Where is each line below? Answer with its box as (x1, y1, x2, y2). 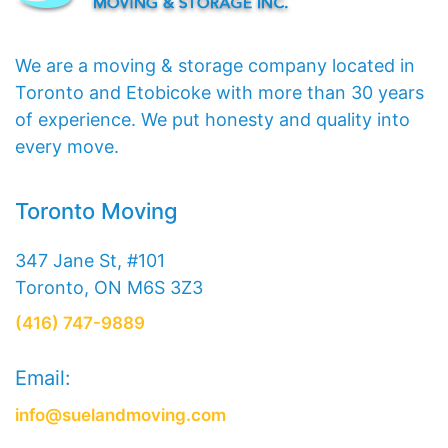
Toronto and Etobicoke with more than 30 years (15, 82, 424, 103)
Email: (15, 366, 71, 390)
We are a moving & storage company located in (15, 55, 415, 76)
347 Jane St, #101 (15, 250, 165, 271)
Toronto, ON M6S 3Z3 (15, 277, 203, 298)
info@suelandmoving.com (15, 405, 226, 425)
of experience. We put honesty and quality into (15, 109, 410, 130)
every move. (15, 136, 119, 157)
